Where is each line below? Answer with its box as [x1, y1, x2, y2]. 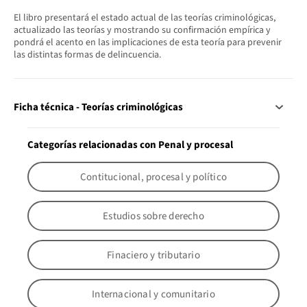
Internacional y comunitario [92, 286, 215, 302]
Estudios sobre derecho [103, 208, 204, 223]
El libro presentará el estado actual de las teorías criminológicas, [14, 10, 275, 25]
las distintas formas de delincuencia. [14, 47, 161, 62]
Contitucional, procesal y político [79, 169, 228, 184]
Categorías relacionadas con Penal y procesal [27, 138, 233, 153]
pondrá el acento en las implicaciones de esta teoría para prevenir [14, 35, 282, 49]
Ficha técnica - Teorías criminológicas [14, 100, 183, 115]
